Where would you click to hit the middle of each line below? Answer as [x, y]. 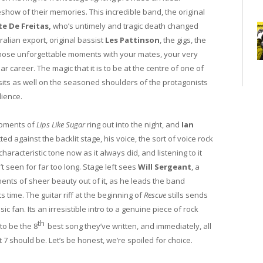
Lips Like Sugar [61, 124]
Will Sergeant [165, 166]
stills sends [187, 195]
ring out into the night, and [133, 124]
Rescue [155, 195]
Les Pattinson [132, 40]
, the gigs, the [183, 40]
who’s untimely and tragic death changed [125, 26]
